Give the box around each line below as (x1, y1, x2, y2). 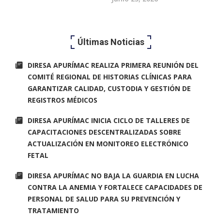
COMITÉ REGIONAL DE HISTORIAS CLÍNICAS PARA (28, 72, 192, 81)
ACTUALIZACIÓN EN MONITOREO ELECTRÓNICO (28, 139, 189, 148)
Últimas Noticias (77, 36, 144, 47)
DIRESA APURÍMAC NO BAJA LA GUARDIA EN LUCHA (28, 170, 200, 180)
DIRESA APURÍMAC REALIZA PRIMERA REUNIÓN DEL (28, 60, 199, 70)
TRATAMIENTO (28, 205, 79, 215)
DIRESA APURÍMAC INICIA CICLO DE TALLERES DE (28, 115, 190, 125)
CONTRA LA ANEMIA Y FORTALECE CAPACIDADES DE (28, 182, 203, 192)
